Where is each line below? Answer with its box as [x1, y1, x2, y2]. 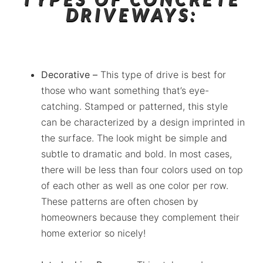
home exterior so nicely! [41, 227, 146, 240]
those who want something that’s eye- [41, 85, 209, 97]
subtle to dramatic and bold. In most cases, [41, 148, 232, 160]
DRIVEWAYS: [65, 4, 198, 25]
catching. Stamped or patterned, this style [41, 100, 228, 113]
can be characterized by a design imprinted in [41, 116, 245, 129]
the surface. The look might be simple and [41, 132, 227, 144]
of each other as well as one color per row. [41, 180, 228, 192]
